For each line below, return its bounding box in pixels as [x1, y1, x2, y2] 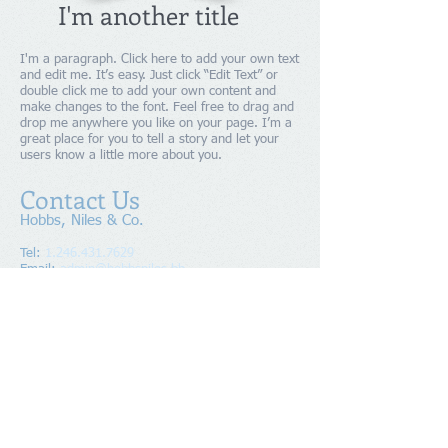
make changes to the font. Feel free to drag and [20, 101, 294, 114]
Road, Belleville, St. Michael [20, 297, 200, 312]
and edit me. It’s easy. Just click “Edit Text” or [20, 69, 278, 82]
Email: [20, 263, 60, 276]
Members [20, 406, 126, 440]
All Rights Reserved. [20, 378, 154, 397]
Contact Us [20, 182, 140, 216]
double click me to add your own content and [20, 85, 276, 98]
